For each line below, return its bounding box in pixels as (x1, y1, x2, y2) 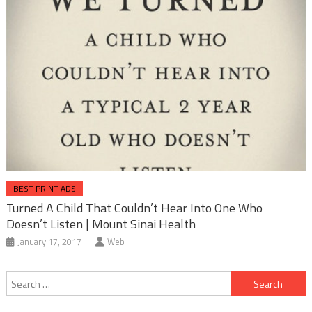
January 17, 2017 (17, 235, 82, 249)
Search (230, 272, 260, 287)
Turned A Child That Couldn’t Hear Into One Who (6, 198, 263, 218)
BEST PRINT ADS (13, 182, 77, 196)
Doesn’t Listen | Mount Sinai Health (6, 214, 196, 234)
